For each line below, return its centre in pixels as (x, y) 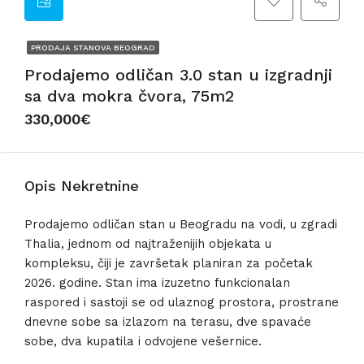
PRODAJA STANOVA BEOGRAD (93, 48)
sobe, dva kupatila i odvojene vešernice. (143, 341)
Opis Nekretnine (82, 186)
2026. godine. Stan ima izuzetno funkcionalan (157, 283)
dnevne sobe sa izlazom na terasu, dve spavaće (168, 322)
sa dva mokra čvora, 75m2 (129, 96)
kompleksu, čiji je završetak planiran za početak (169, 263)
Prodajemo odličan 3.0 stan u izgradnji (178, 75)
